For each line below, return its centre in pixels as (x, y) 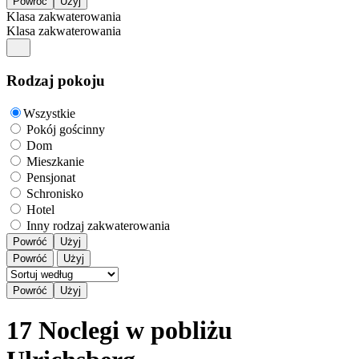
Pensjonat (51, 177)
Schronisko (55, 193)
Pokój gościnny (66, 129)
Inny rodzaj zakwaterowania (98, 225)
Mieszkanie (55, 161)
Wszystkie (49, 113)
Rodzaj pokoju (56, 80)
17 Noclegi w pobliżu (119, 331)
